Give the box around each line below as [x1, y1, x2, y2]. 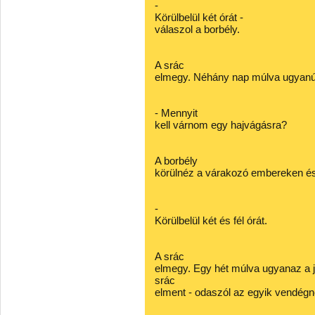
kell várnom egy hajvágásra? [155, 119, 287, 131]
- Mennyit [155, 107, 198, 119]
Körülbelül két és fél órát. [155, 214, 267, 226]
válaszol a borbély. [155, 23, 240, 35]
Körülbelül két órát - [155, 11, 243, 23]
